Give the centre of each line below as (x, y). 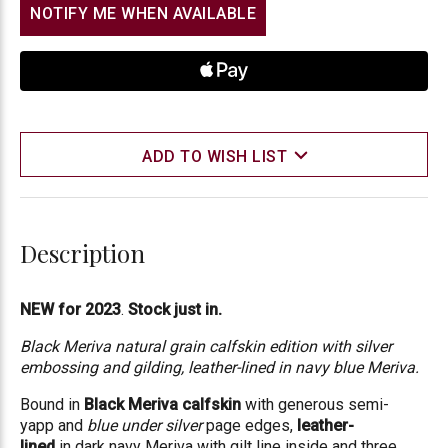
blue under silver (144, 425)
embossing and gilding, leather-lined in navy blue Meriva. (219, 367)
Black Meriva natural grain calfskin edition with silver (206, 346)
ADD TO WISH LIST (215, 156)
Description (82, 253)
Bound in (52, 404)
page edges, (249, 425)
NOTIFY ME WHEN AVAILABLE (143, 13)
